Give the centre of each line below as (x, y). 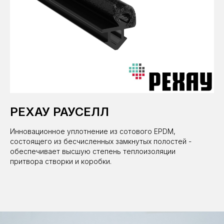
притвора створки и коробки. (61, 161)
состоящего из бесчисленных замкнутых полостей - (101, 141)
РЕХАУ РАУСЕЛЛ (59, 111)
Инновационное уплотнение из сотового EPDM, (93, 131)
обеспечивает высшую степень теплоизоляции (93, 151)
